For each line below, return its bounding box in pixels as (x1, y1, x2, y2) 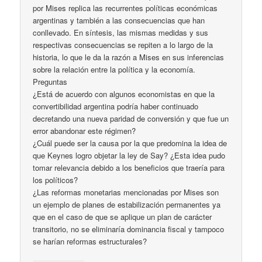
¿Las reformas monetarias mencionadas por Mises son (33, 187, 219, 198)
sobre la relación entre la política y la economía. (33, 64, 196, 75)
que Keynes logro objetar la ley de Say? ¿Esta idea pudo (33, 150, 226, 161)
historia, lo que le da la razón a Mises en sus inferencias (33, 51, 225, 63)
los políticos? (33, 174, 78, 186)
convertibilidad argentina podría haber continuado (33, 101, 199, 112)
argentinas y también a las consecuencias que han (33, 15, 205, 26)
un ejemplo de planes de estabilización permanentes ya (33, 199, 221, 211)
